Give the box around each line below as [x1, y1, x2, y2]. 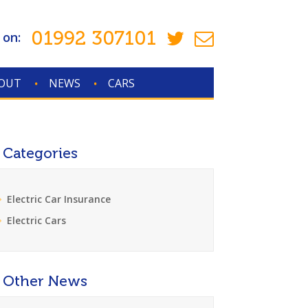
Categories [3, 144, 78, 162]
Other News [3, 272, 88, 289]
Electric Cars [7, 214, 67, 227]
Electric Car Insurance [7, 192, 111, 206]
